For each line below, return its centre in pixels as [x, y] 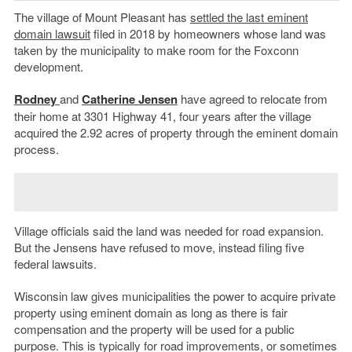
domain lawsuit [52, 34]
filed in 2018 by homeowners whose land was [208, 34]
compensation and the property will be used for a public [154, 329]
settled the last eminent [249, 17]
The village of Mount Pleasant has [102, 17]
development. [48, 67]
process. [36, 149]
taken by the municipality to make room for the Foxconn [156, 50]
